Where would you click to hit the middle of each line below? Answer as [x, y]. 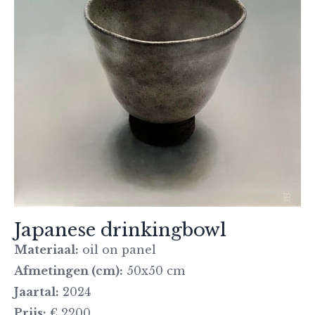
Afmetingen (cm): [69, 270]
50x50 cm [154, 270]
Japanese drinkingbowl [120, 230]
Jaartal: [37, 291]
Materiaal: [46, 249]
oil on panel [117, 249]
